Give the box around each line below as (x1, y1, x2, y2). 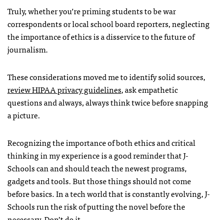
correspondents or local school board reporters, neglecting (7, 17, 210, 30)
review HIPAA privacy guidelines (7, 82, 121, 96)
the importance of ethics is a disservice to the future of (7, 29, 194, 43)
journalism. (7, 42, 48, 55)
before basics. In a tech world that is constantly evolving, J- (7, 187, 210, 200)
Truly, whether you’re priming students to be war (7, 4, 176, 17)
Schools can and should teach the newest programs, (7, 161, 187, 174)
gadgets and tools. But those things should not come (7, 174, 191, 187)
